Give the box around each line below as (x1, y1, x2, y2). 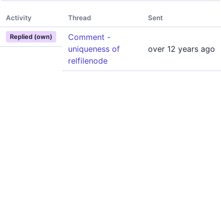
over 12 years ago (148, 44, 215, 54)
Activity (6, 14, 32, 22)
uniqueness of (68, 44, 120, 54)
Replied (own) (10, 33, 52, 40)
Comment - (68, 32, 110, 42)
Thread (68, 14, 91, 22)
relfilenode (68, 56, 108, 66)
